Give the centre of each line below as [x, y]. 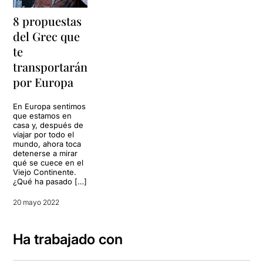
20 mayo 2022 [36, 203]
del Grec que [47, 36]
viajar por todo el [44, 135]
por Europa [43, 82]
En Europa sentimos [50, 107]
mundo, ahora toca [47, 144]
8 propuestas [48, 21]
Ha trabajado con [68, 240]
